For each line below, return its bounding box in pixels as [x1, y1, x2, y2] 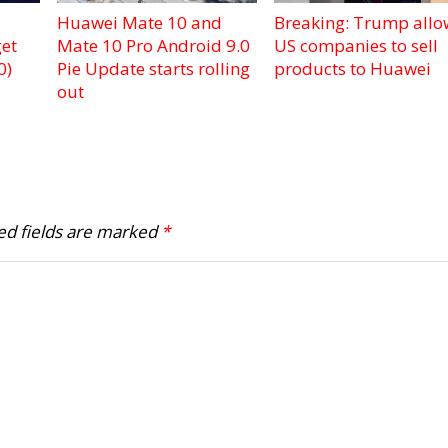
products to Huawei [273, 56, 431, 80]
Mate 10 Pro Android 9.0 [57, 33, 251, 57]
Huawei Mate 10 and [57, 10, 223, 34]
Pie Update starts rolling [57, 56, 251, 80]
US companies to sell [273, 33, 438, 57]
